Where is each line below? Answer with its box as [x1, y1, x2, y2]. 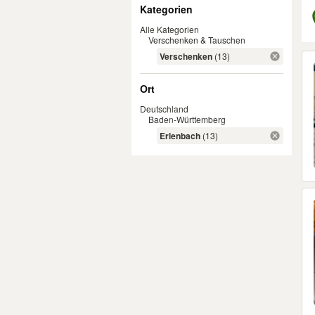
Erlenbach [160, 129, 200, 142]
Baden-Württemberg [148, 113, 226, 125]
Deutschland [140, 103, 188, 115]
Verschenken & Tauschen [148, 34, 245, 46]
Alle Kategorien [140, 23, 199, 35]
